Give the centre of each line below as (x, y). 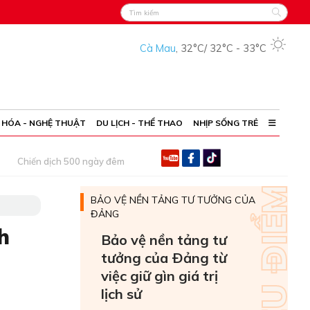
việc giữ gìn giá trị (159, 276)
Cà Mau (158, 48)
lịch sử (121, 294)
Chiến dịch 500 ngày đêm (71, 161)
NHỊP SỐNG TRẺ (226, 123)
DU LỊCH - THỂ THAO (139, 123)
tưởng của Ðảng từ (164, 258)
